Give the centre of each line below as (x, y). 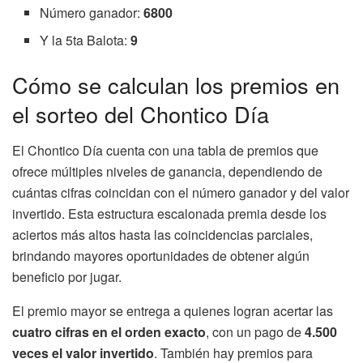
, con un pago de (255, 331)
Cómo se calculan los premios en (176, 85)
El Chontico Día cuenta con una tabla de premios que (165, 150)
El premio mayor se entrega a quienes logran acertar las (173, 310)
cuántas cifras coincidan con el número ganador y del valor (181, 192)
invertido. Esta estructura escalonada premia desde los (169, 213)
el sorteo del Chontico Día (141, 114)
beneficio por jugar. (67, 276)
